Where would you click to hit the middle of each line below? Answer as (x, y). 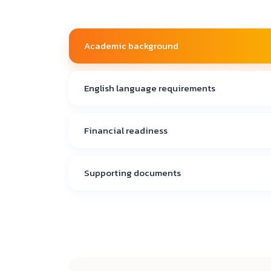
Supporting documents (132, 172)
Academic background (131, 45)
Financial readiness (126, 130)
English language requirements (150, 88)
